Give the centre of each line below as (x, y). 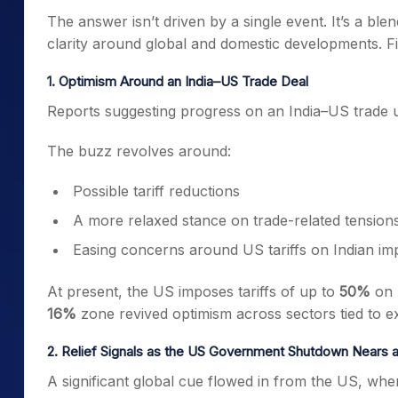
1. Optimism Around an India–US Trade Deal (178, 81)
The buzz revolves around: (139, 151)
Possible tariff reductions (156, 191)
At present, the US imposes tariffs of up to (193, 291)
